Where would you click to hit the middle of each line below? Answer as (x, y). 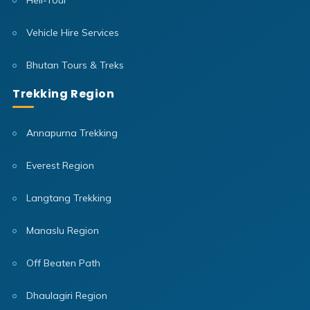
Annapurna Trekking (71, 133)
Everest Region (59, 166)
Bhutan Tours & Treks (74, 65)
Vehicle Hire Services (71, 33)
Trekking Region (64, 94)
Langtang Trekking (67, 198)
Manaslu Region (61, 231)
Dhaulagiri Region (65, 296)
